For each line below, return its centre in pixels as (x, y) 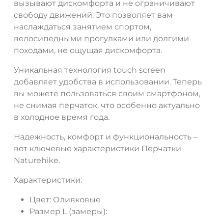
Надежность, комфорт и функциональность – (106, 137)
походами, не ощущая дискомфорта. (88, 51)
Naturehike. (37, 161)
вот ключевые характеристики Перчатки (97, 149)
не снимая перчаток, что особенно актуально (107, 106)
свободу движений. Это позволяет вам (93, 15)
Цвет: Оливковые (65, 200)
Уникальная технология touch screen (90, 70)
